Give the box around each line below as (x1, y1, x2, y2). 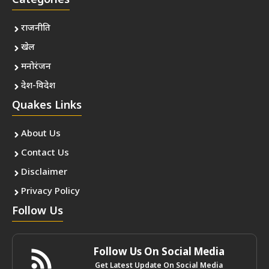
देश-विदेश (21, 80, 55, 92)
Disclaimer (21, 167, 67, 179)
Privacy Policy (21, 186, 80, 198)
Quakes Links (12, 99, 82, 113)
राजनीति (21, 23, 50, 35)
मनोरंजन (21, 61, 51, 73)
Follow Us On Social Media (93, 246, 225, 260)
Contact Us (21, 148, 69, 160)
